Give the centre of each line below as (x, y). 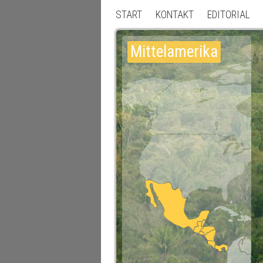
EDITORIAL (229, 15)
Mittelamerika (174, 52)
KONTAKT (175, 15)
